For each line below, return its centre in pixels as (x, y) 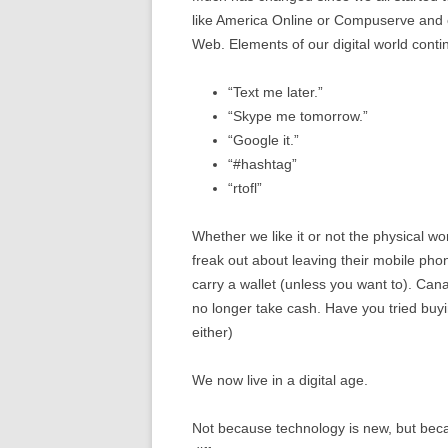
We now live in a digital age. (280, 380)
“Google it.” (263, 140)
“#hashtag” (262, 164)
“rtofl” (245, 188)
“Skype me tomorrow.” (298, 116)
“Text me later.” (275, 92)
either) (212, 332)
